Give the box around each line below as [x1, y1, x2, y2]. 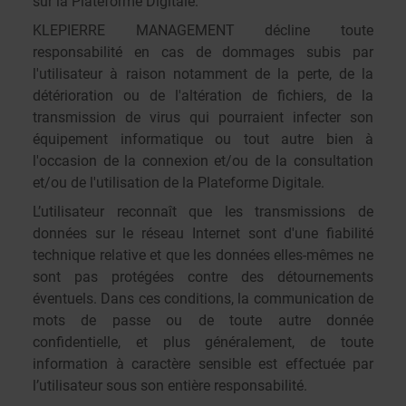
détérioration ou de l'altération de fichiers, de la [33, 87, 373, 104]
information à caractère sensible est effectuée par [33, 355, 373, 372]
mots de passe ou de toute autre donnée [33, 312, 373, 329]
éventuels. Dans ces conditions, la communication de [33, 290, 373, 307]
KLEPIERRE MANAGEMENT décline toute [33, 22, 373, 39]
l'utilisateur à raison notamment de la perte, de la [33, 65, 373, 82]
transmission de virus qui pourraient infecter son [33, 109, 373, 126]
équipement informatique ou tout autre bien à [33, 130, 373, 148]
